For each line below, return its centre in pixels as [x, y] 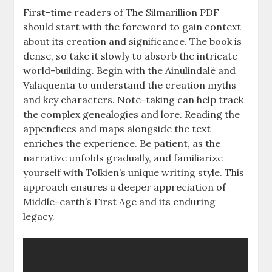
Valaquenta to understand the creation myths [130, 85]
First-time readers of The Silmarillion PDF [121, 12]
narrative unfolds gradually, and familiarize [123, 158]
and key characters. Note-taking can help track [134, 99]
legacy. [39, 216]
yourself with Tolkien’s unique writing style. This [134, 172]
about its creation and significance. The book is [133, 41]
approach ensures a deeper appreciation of [125, 187]
